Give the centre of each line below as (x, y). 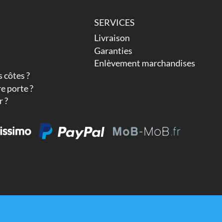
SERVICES (115, 23)
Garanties (113, 50)
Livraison (112, 38)
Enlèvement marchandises (145, 63)
